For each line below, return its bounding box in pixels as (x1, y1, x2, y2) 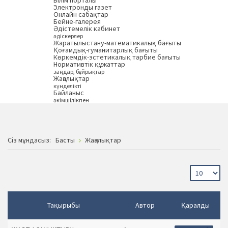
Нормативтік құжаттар (53, 60, 125, 69)
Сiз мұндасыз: (8, 135, 54, 145)
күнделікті (53, 82, 81, 90)
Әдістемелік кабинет (53, 24, 120, 34)
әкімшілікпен (53, 96, 89, 104)
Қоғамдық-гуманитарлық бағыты (53, 45, 158, 55)
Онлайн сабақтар (53, 10, 108, 19)
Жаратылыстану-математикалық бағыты (53, 38, 181, 48)
